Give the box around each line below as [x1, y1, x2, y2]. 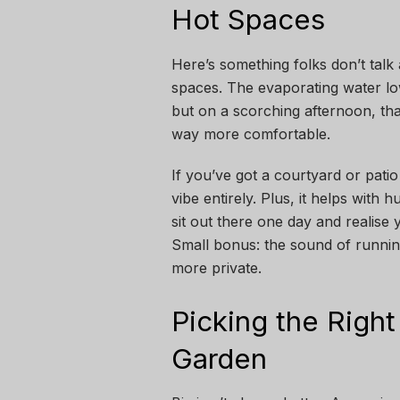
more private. [171, 258, 262, 277]
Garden [171, 341, 275, 376]
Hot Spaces [171, 2, 325, 37]
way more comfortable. [171, 124, 330, 143]
